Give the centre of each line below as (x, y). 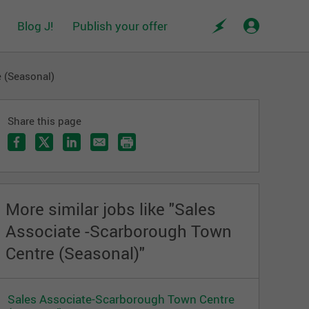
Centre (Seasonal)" (75, 253)
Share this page (44, 121)
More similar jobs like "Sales (110, 209)
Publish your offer (120, 26)
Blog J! (35, 26)
